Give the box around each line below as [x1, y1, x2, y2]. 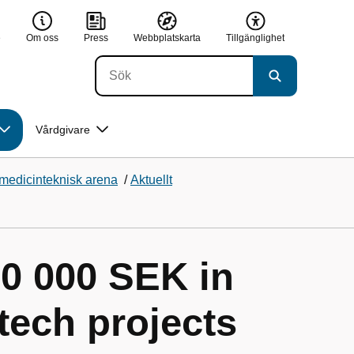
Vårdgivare [36, 123, 90, 136]
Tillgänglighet [226, 32, 284, 43]
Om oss [26, 32, 58, 43]
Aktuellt [130, 173, 172, 186]
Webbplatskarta [134, 32, 201, 43]
